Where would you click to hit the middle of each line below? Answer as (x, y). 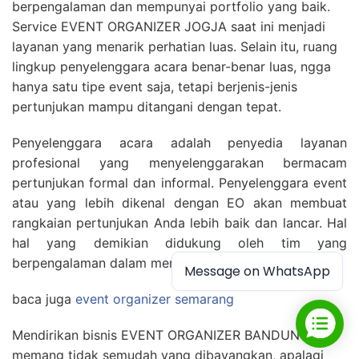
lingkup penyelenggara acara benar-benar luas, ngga (171, 67)
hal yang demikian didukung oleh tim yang (179, 243)
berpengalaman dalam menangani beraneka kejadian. (173, 263)
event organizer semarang (155, 299)
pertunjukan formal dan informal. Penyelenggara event (179, 183)
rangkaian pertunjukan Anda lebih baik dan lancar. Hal (179, 223)
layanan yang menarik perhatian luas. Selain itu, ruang (175, 46)
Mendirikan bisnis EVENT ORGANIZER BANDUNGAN (170, 335)
